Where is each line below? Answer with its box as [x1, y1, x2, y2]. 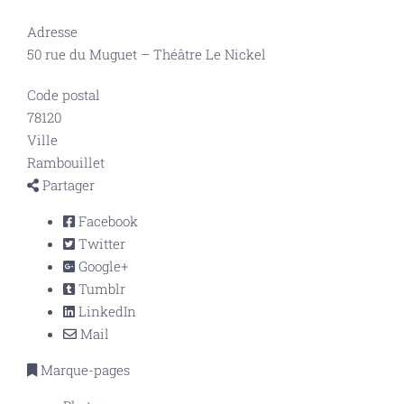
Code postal [27, 86, 100, 104]
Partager [39, 176, 95, 194]
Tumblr [75, 280, 125, 298]
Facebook [75, 212, 138, 230]
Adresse [27, 23, 78, 41]
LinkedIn [75, 302, 136, 320]
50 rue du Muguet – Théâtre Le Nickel [27, 45, 266, 63]
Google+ [75, 257, 128, 275]
